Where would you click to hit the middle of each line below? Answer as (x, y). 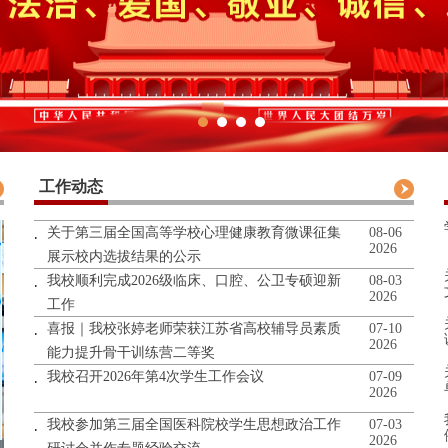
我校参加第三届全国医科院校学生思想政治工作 (194, 424)
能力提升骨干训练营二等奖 (131, 352)
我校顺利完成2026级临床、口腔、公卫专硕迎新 (194, 280)
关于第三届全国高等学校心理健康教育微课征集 (194, 232)
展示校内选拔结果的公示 (124, 256)
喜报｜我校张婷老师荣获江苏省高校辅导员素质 (194, 328)
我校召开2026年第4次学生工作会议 (155, 376)
